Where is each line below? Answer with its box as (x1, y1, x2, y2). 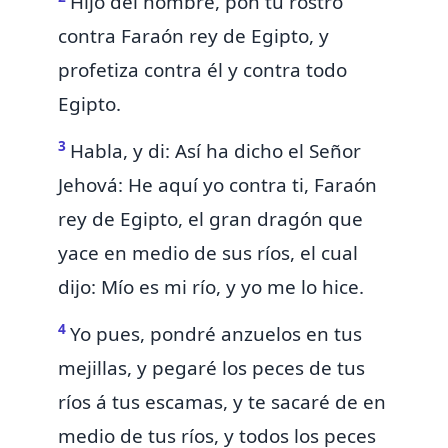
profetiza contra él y (58, 57, 243, 84)
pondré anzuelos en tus (150, 321, 362, 348)
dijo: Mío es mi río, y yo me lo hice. (58, 274, 364, 301)
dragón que (257, 206, 363, 233)
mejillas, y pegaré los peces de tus (58, 355, 365, 382)
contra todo (243, 57, 347, 84)
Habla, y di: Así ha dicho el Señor (70, 138, 361, 165)
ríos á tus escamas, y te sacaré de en (58, 389, 386, 416)
